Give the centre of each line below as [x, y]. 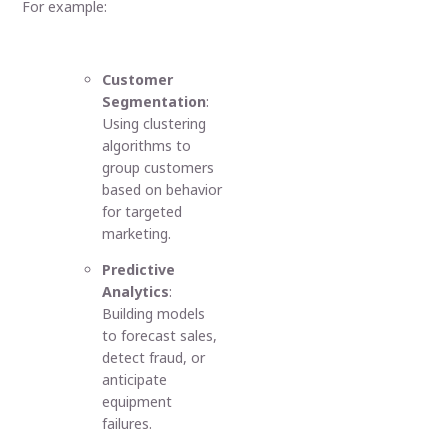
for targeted [142, 211]
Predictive [139, 270]
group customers [158, 167]
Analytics [136, 292]
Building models [154, 314]
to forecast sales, [160, 336]
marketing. [137, 233]
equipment [137, 402]
